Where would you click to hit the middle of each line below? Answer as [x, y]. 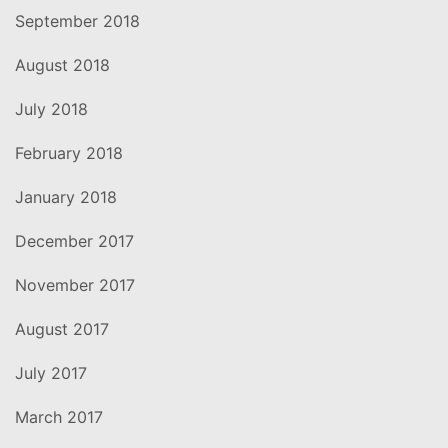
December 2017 [74, 241]
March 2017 [59, 417]
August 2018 [62, 65]
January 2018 [66, 197]
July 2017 [51, 373]
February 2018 [69, 153]
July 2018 [51, 109]
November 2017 [75, 285]
